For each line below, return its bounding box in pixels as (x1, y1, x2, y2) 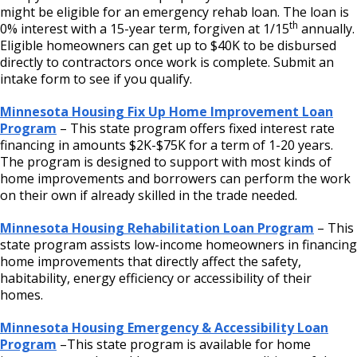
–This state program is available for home (57, 335, 311, 353)
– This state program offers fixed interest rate (57, 119, 335, 137)
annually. (298, 19, 355, 37)
